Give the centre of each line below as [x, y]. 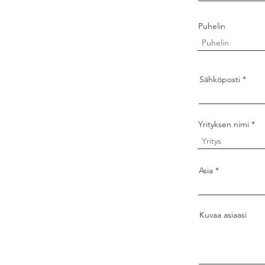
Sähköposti [220, 79]
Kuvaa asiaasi [223, 215]
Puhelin [212, 26]
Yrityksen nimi [224, 124]
